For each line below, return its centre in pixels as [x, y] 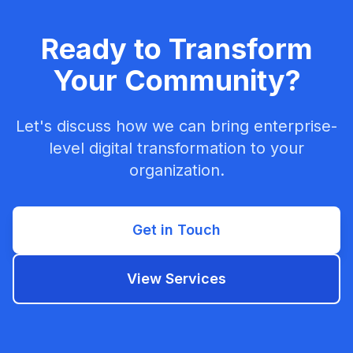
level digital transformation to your [176, 148]
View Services [176, 279]
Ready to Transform [176, 49]
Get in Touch [176, 230]
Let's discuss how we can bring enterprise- [176, 126]
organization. [176, 170]
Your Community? [176, 80]
